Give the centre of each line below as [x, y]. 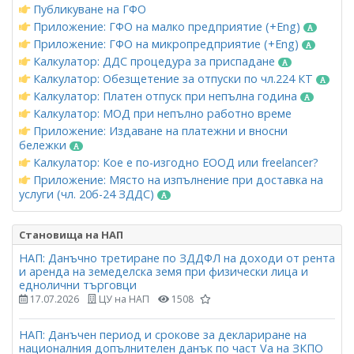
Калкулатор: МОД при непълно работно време [161, 113]
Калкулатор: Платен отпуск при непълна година [165, 96]
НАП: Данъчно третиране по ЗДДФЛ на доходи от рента [177, 258]
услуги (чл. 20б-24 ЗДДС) [88, 194]
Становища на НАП [71, 234]
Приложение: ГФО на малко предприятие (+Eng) [167, 26]
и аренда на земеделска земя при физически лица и [164, 271]
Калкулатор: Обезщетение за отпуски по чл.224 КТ [173, 78]
